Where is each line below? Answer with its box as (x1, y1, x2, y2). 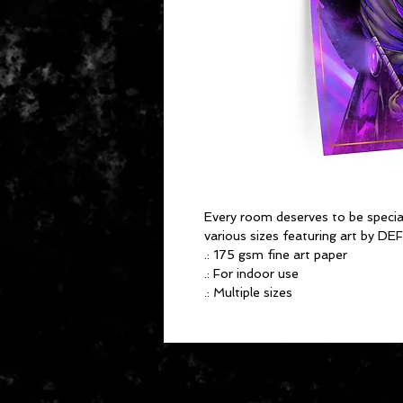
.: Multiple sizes (204, 285, 292, 300)
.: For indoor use (204, 266, 299, 282)
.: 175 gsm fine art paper (204, 247, 347, 263)
